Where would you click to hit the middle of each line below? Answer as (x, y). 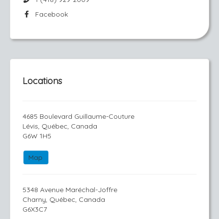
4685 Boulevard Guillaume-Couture (78, 116)
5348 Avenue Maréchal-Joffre (70, 190)
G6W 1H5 (37, 136)
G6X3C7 (35, 209)
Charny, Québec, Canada (64, 199)
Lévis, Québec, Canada (60, 126)
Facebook (49, 14)
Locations (42, 81)
